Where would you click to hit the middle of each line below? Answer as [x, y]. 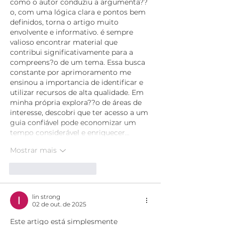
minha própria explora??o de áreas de [77, 102]
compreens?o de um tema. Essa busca [79, 62]
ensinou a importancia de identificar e [78, 82]
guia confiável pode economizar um [74, 122]
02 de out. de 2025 [59, 204]
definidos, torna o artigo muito [65, 22]
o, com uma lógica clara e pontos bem [79, 12]
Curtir [33, 168]
